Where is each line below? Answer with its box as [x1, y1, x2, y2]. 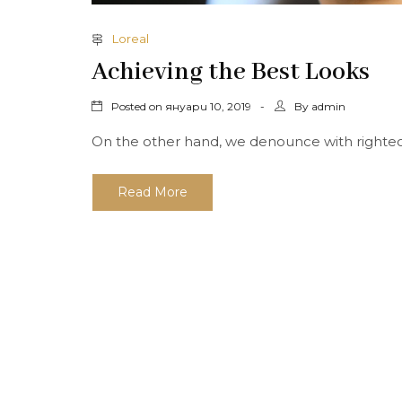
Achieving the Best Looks [92, 56, 370, 88]
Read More [118, 183, 188, 200]
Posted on [109, 99, 165, 113]
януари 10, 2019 [165, 99, 251, 113]
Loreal [112, 31, 149, 46]
